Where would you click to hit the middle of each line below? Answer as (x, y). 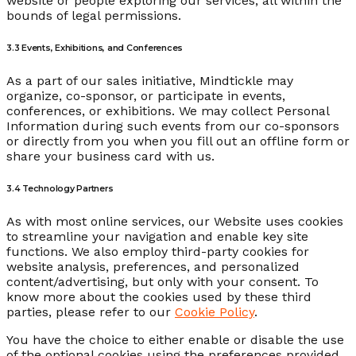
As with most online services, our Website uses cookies (175, 222)
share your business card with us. (110, 157)
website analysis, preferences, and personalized (153, 267)
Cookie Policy (215, 312)
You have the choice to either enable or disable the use (175, 340)
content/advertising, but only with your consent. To (163, 282)
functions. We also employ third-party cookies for (158, 252)
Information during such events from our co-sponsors (173, 126)
